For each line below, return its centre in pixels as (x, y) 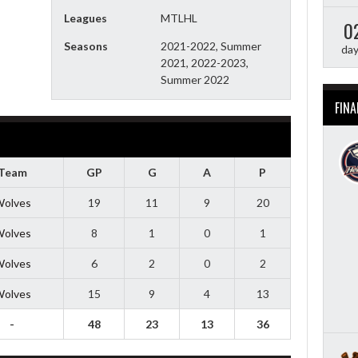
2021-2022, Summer (211, 46)
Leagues (86, 18)
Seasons (86, 46)
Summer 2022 (195, 79)
